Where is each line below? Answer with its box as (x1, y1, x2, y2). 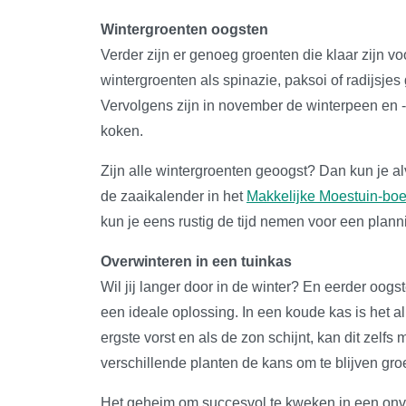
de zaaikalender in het (101, 188, 246, 204)
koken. (101, 122, 143, 139)
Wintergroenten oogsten (101, 21, 268, 37)
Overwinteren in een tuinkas (101, 253, 292, 269)
